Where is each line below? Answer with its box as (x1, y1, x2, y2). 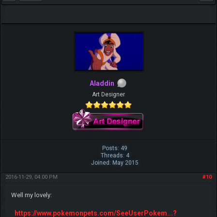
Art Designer (92, 91, 125, 98)
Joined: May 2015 (91, 159, 139, 166)
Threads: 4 (100, 152, 129, 159)
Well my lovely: (11, 191, 52, 199)
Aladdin (89, 79, 114, 88)
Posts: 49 (102, 144, 128, 152)
